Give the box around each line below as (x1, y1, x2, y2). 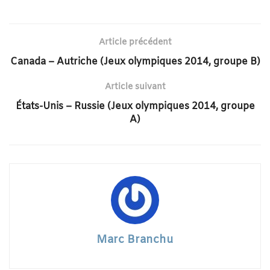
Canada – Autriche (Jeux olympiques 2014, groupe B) (10, 55, 260, 68)
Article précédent (98, 36, 172, 48)
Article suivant (104, 81, 166, 93)
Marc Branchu (96, 232, 174, 247)
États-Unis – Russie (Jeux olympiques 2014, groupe (15, 99, 255, 113)
